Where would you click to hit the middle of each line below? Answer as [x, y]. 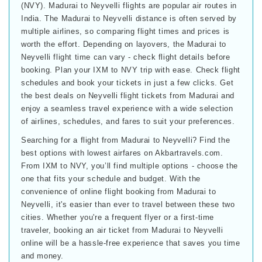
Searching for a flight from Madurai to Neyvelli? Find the [126, 140]
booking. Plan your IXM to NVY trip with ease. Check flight [131, 70]
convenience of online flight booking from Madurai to [119, 191]
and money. [42, 256]
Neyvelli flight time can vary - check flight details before [126, 57]
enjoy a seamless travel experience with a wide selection [127, 108]
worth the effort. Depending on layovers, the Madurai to [124, 44]
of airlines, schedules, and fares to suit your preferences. [128, 121]
